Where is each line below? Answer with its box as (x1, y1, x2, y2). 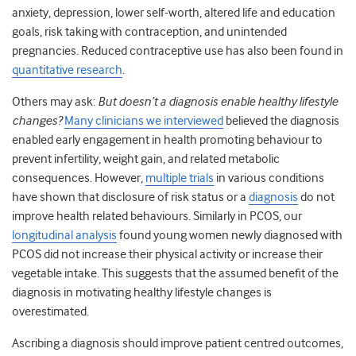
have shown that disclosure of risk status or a (12, 190, 249, 205)
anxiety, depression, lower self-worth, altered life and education (12, 6, 335, 21)
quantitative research (12, 63, 122, 78)
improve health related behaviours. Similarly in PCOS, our (12, 209, 302, 224)
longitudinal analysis (12, 228, 117, 243)
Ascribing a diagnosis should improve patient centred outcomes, (12, 336, 343, 351)
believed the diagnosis (223, 114, 339, 129)
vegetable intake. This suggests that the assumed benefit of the (12, 266, 339, 281)
